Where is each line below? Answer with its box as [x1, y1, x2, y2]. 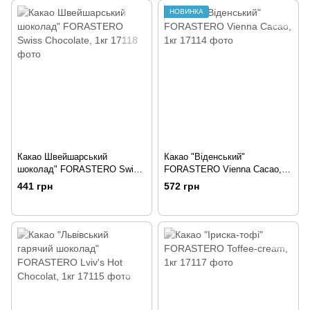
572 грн [164, 181, 199, 192]
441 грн [17, 181, 53, 192]
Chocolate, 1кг [17, 176, 75, 188]
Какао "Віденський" [164, 152, 245, 163]
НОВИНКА [170, 8, 203, 16]
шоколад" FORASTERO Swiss [17, 164, 143, 175]
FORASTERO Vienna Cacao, [164, 164, 282, 175]
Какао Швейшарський [17, 152, 107, 163]
